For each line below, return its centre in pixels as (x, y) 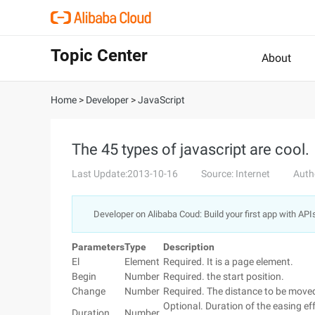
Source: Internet (236, 174)
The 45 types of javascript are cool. (191, 149)
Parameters (98, 247)
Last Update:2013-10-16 (125, 174)
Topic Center (99, 56)
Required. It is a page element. (228, 262)
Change (89, 291)
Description (189, 247)
